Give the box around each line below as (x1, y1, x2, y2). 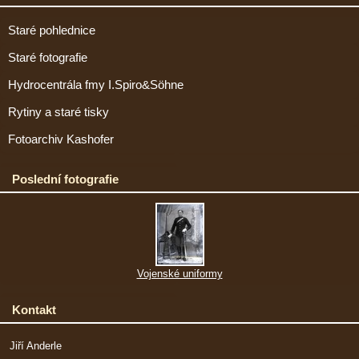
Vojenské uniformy (136, 268, 223, 280)
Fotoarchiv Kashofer (8, 133, 114, 147)
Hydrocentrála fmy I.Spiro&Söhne (8, 79, 184, 92)
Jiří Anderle (10, 340, 62, 353)
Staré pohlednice (8, 24, 95, 38)
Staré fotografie (8, 51, 87, 65)
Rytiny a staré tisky (8, 106, 109, 119)
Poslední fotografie (12, 172, 119, 187)
